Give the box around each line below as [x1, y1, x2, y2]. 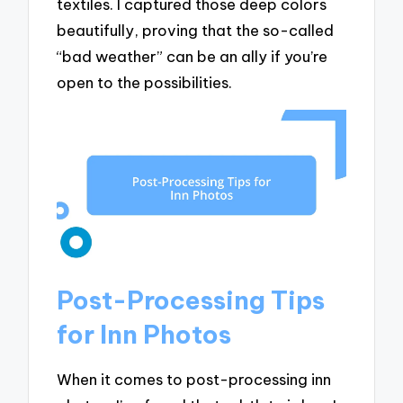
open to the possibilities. [57, 73, 233, 93]
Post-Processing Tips [57, 284, 326, 317]
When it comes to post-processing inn [57, 369, 332, 389]
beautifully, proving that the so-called [57, 21, 335, 40]
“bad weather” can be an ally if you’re [57, 47, 328, 67]
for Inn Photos [57, 318, 232, 351]
